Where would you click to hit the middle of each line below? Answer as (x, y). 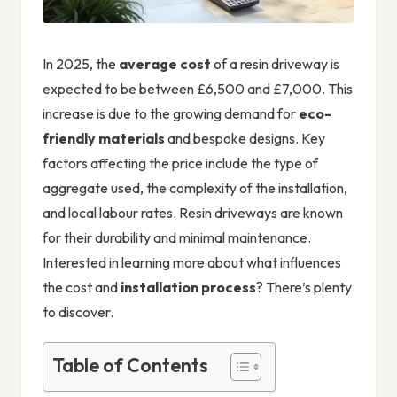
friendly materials (104, 138)
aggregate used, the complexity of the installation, (195, 187)
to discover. (78, 311)
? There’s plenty (304, 287)
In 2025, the (81, 63)
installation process (188, 287)
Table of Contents (130, 366)
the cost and (82, 287)
